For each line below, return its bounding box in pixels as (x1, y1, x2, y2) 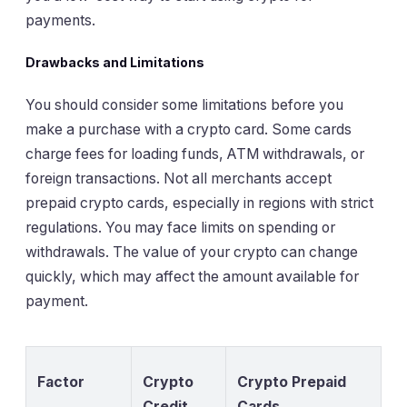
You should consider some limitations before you (25, 95, 343, 114)
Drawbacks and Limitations (25, 55, 204, 71)
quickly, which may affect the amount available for (25, 267, 359, 285)
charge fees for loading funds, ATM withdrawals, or (25, 144, 364, 163)
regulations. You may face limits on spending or (25, 218, 335, 236)
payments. (25, 11, 95, 29)
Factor (37, 373, 84, 392)
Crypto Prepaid (237, 373, 346, 392)
